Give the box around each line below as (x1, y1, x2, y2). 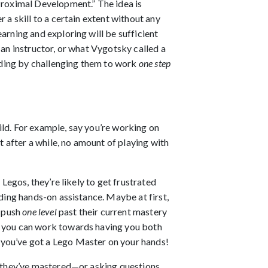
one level (22, 206, 59, 217)
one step (138, 57, 170, 69)
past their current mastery (58, 206, 167, 217)
